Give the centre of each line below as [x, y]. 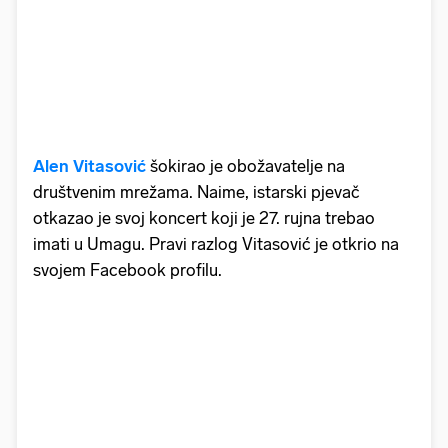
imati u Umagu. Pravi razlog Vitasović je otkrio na [216, 243]
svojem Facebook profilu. [127, 269]
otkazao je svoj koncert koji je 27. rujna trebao [204, 217]
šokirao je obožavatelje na [245, 165]
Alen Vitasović [89, 165]
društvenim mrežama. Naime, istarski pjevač [196, 191]
